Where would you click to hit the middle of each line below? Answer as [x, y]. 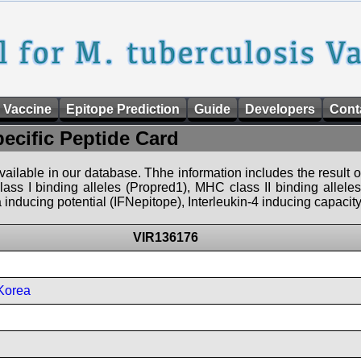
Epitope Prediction [123, 109]
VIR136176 [165, 237]
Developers [280, 109]
